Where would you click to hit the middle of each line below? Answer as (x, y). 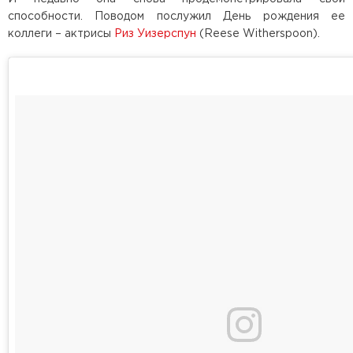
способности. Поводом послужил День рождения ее (176, 16)
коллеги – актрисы (61, 33)
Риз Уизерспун (155, 33)
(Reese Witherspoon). (258, 33)
